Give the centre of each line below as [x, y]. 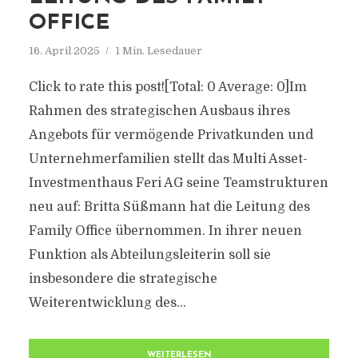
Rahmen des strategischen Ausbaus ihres [159, 111]
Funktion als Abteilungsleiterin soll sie [149, 255]
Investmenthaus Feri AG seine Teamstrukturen [178, 183]
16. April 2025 [64, 51]
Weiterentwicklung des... [107, 303]
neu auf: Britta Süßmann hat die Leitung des [169, 207]
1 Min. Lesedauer [158, 51]
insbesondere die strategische [123, 279]
